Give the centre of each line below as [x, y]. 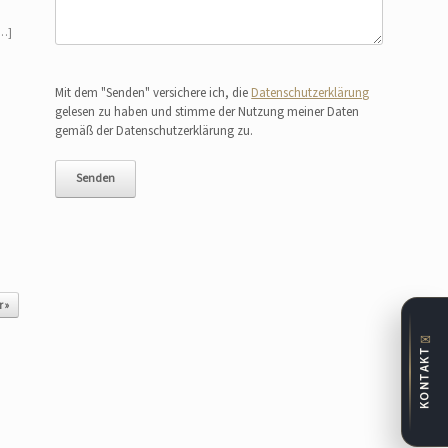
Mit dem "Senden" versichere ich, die [153, 92]
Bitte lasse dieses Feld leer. [122, 71]
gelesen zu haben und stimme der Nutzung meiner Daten [207, 111]
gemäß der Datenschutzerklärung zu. [154, 130]
